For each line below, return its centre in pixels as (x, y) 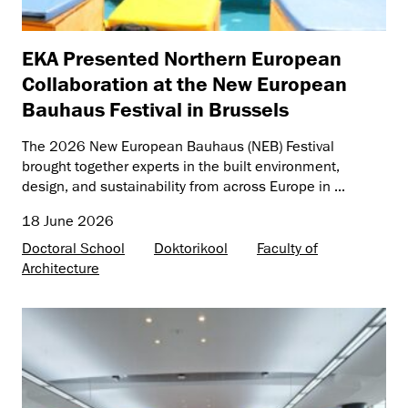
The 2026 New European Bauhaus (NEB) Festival (178, 146)
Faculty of (287, 248)
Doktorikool (191, 248)
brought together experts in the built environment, (181, 166)
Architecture (61, 268)
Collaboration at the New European (184, 83)
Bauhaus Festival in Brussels (155, 108)
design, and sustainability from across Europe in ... (184, 186)
